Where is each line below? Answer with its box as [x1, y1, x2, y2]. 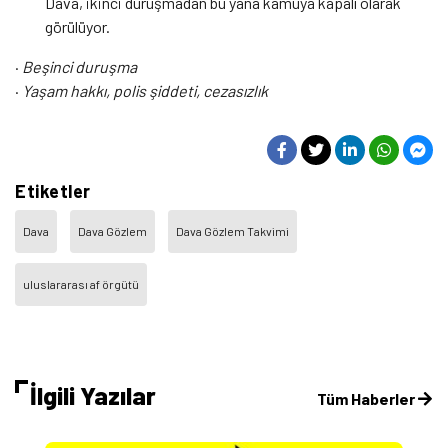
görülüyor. [45, 17, 110, 37]
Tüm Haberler [317, 388, 418, 408]
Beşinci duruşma [22, 57, 137, 77]
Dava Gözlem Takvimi [176, 224, 289, 239]
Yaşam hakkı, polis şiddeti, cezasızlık [22, 81, 268, 101]
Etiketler [15, 180, 91, 203]
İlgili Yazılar [30, 379, 156, 410]
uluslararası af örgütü [23, 277, 139, 292]
